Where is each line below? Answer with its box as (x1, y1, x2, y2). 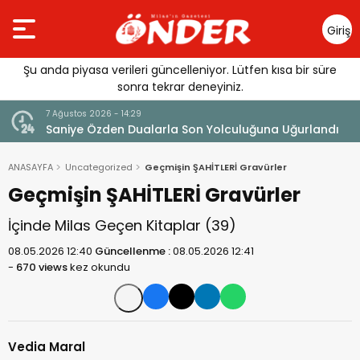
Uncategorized (65, 161, 133, 174)
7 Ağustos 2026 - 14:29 (46, 108, 141, 120)
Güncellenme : (95, 243, 173, 259)
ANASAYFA (8, 161, 53, 174)
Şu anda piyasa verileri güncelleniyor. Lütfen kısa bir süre (23, 62, 337, 78)
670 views (16, 260, 67, 275)
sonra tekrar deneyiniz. (117, 79, 243, 95)
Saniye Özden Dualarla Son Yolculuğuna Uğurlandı (46, 121, 339, 137)
